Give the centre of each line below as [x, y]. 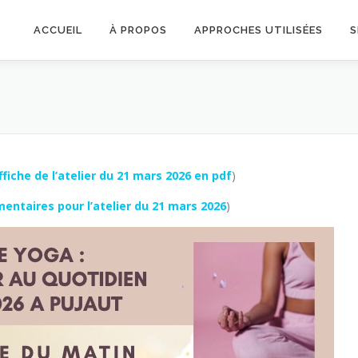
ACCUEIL [58, 30]
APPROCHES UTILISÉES [259, 30]
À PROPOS [138, 30]
